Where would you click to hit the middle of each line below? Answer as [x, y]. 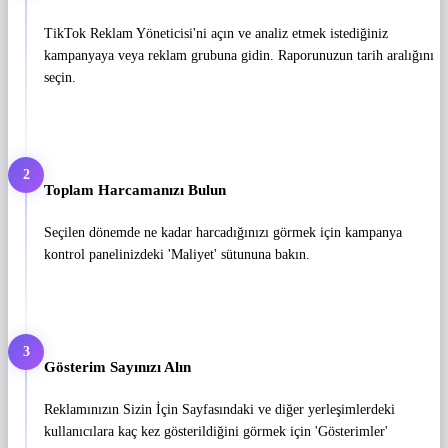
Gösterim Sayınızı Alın [117, 366]
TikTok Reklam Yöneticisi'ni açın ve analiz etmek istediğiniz [216, 34]
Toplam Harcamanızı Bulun [135, 190]
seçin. [60, 78]
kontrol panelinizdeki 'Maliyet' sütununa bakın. [177, 254]
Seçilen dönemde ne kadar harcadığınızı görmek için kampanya [223, 232]
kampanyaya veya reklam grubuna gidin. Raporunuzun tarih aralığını [239, 56]
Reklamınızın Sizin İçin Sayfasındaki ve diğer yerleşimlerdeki [219, 409]
